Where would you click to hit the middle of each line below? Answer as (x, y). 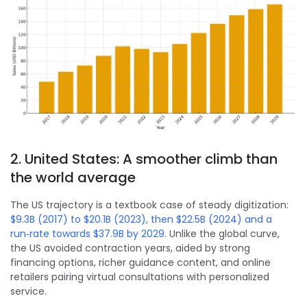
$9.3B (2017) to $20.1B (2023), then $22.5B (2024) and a (141, 219)
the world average (73, 177)
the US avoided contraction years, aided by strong (130, 248)
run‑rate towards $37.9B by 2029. (88, 233)
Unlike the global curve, (223, 233)
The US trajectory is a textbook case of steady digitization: (149, 205)
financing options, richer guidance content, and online (140, 262)
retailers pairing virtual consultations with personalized (140, 277)
